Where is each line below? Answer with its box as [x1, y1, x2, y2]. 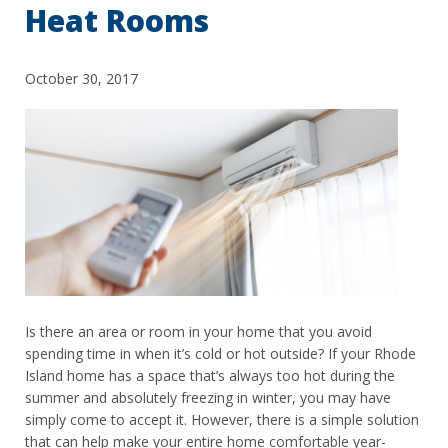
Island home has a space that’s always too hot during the [25, 365, 395, 385]
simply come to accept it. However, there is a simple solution [25, 409, 419, 429]
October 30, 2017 [25, 69, 138, 88]
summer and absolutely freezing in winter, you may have [25, 387, 391, 407]
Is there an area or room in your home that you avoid [25, 321, 372, 341]
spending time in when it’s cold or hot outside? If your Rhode [25, 343, 416, 363]
